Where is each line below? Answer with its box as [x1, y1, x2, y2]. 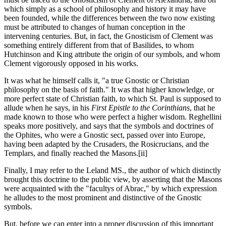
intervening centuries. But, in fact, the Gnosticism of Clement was [4, 32, 213, 41]
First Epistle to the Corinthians [91, 103, 190, 112]
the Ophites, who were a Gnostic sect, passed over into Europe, [4, 131, 205, 140]
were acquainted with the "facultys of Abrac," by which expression [4, 184, 217, 193]
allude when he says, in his [4, 103, 91, 112]
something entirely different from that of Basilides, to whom [4, 41, 194, 50]
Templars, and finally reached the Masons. [4, 149, 138, 158]
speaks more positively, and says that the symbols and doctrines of [4, 122, 213, 131]
